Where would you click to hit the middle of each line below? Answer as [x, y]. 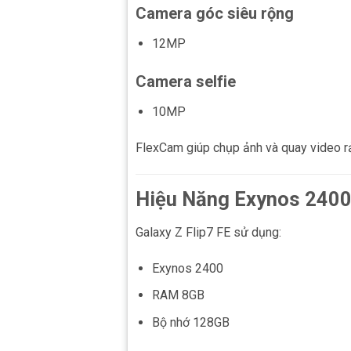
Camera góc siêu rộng [215, 13]
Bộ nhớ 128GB [190, 322]
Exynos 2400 [187, 268]
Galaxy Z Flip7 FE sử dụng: [208, 232]
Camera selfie [186, 82]
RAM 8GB [178, 295]
